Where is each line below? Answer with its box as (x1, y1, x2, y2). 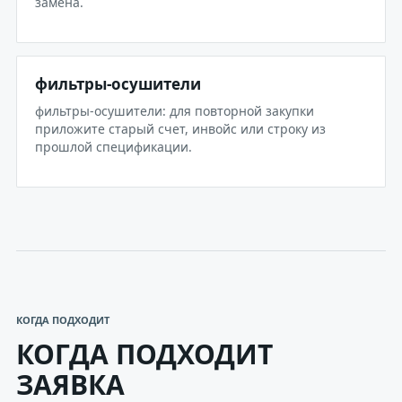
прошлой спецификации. (35, 138, 192, 155)
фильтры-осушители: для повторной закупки (35, 102, 314, 119)
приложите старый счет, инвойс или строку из (35, 120, 326, 137)
